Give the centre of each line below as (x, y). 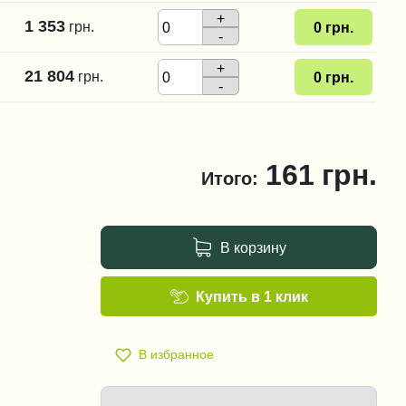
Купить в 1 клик (251, 296)
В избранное (176, 354)
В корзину (254, 247)
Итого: (230, 179)
